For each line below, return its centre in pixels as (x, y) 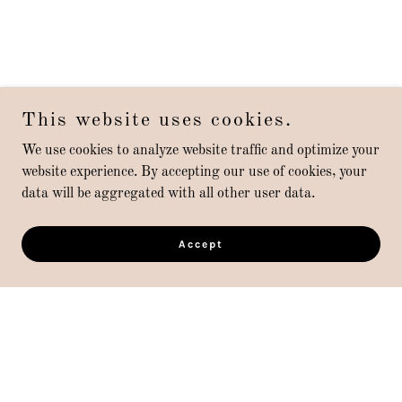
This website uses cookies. (157, 120)
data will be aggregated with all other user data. (168, 194)
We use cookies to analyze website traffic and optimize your (201, 151)
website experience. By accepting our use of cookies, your (194, 172)
